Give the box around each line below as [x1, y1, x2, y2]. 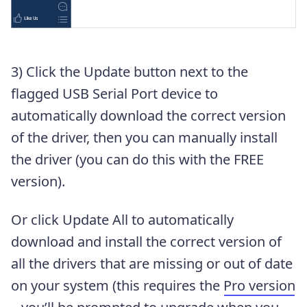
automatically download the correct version [11, 106, 286, 125]
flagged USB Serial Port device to [11, 84, 218, 103]
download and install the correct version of [11, 232, 282, 251]
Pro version [223, 275, 295, 295]
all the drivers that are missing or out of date [11, 254, 293, 273]
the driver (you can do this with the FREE [11, 149, 264, 169]
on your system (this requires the [11, 275, 223, 295]
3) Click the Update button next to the [11, 62, 248, 81]
